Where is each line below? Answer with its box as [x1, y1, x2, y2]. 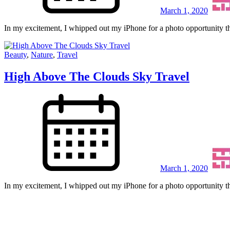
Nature [31, 50, 53, 60]
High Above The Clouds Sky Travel [4, 70, 189, 84]
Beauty [4, 50, 27, 60]
